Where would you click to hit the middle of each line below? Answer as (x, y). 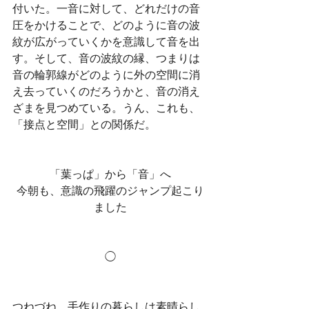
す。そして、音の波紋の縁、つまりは (106, 58)
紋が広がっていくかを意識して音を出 (106, 41)
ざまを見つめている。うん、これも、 (106, 108)
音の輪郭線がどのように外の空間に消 (106, 74)
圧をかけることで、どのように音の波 (106, 25)
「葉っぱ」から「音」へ (110, 174)
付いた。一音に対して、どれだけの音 (106, 8)
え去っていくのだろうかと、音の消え (106, 91)
